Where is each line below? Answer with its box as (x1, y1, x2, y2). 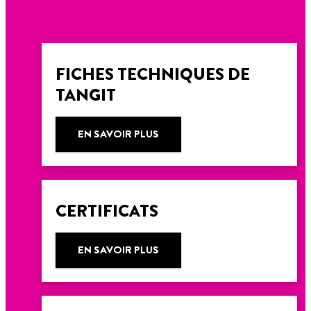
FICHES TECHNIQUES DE (56, 62, 250, 86)
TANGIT (56, 83, 116, 107)
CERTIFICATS (56, 199, 158, 223)
